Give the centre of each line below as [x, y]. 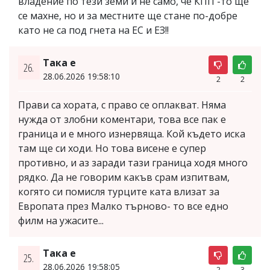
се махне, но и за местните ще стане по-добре [128, 16]
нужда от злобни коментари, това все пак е [122, 119]
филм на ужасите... [61, 221]
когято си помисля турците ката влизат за [119, 192]
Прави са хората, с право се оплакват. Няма [122, 105]
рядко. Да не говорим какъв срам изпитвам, [124, 177]
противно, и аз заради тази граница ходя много [133, 163]
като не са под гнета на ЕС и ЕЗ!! [93, 30]
